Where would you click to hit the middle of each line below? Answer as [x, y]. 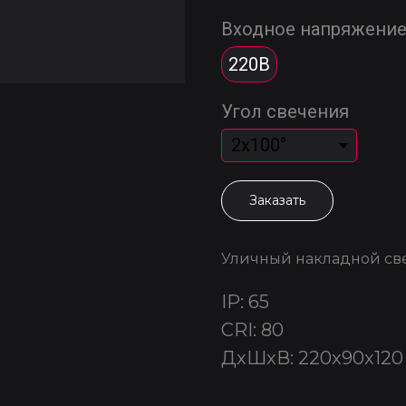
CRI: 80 [252, 330]
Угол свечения [285, 111]
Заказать [277, 200]
